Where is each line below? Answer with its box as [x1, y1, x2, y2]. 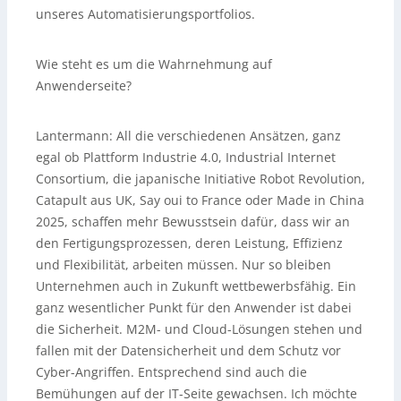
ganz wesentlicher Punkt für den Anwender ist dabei [36, 298, 352, 316]
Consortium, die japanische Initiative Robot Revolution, [36, 169, 365, 187]
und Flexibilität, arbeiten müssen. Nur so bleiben [36, 255, 331, 273]
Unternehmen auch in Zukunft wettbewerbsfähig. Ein [36, 277, 356, 294]
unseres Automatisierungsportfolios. [36, 4, 255, 22]
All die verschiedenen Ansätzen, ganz [113, 126, 341, 144]
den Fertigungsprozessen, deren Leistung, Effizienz [36, 234, 343, 252]
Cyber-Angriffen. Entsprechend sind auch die [36, 363, 307, 380]
